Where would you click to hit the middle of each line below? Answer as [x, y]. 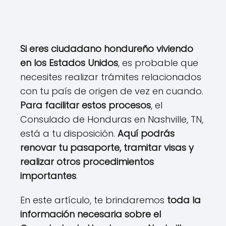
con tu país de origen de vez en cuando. [112, 91]
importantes [48, 176]
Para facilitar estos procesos [86, 105]
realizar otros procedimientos [87, 161]
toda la [184, 200]
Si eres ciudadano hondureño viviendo [107, 48]
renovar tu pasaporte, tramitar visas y [107, 147]
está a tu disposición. [69, 133]
